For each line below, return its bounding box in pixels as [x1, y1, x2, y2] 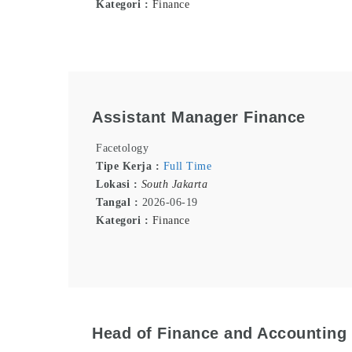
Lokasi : [96, 178, 141, 191]
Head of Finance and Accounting [92, 324, 346, 342]
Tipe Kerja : [96, 160, 163, 173]
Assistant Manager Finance [92, 108, 306, 126]
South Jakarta [141, 178, 207, 191]
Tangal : [96, 196, 142, 209]
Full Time [163, 160, 211, 173]
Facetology [96, 142, 148, 155]
